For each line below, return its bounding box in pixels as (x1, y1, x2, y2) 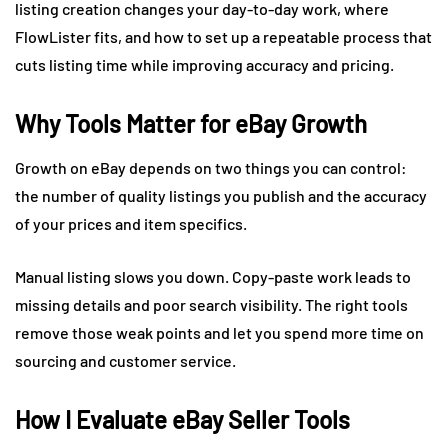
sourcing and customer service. (15, 350, 236, 370)
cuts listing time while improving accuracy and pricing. (15, 54, 394, 74)
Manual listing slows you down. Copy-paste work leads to (15, 266, 411, 286)
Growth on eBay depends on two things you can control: (15, 157, 407, 177)
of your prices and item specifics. (15, 213, 247, 233)
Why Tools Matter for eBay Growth (15, 108, 367, 138)
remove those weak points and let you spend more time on (15, 322, 424, 342)
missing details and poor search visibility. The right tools (15, 294, 408, 314)
